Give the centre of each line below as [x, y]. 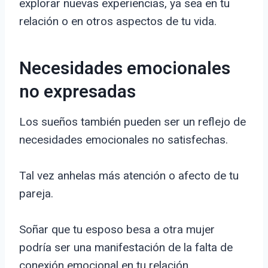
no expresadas [77, 92]
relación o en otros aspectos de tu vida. [118, 22]
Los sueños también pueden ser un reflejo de [133, 122]
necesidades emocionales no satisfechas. [124, 140]
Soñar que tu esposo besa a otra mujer [117, 230]
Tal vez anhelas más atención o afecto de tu [129, 176]
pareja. [36, 194]
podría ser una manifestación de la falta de [126, 248]
